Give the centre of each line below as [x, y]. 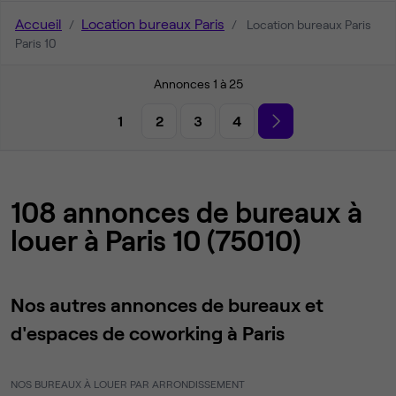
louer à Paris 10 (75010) [156, 240]
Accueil [38, 23]
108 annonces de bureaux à [187, 212]
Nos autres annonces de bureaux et [167, 305]
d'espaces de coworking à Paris [148, 333]
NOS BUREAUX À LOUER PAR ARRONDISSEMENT [128, 384]
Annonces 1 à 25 [198, 84]
